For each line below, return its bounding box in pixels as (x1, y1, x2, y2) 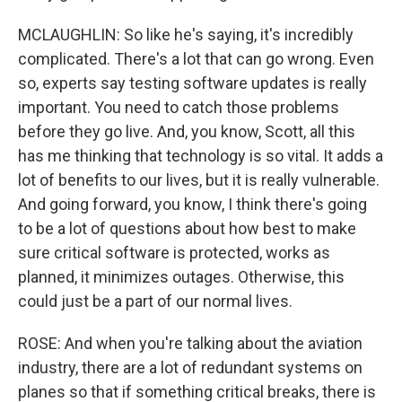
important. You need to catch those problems (18, 98, 339, 117)
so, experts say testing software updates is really (18, 74, 367, 92)
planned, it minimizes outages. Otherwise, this (18, 267, 345, 286)
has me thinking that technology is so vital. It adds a (18, 146, 383, 165)
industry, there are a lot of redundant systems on (18, 358, 363, 377)
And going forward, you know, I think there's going (18, 195, 367, 214)
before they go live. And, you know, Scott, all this (18, 122, 355, 141)
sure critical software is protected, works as (18, 243, 330, 262)
